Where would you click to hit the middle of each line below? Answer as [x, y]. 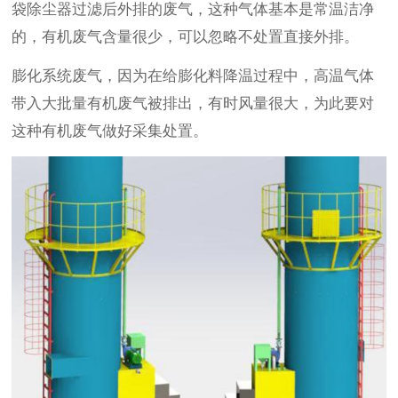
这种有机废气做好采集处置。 [110, 131]
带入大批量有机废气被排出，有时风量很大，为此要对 [193, 104]
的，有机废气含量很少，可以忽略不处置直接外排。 [186, 37]
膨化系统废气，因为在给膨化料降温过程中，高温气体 [193, 76]
